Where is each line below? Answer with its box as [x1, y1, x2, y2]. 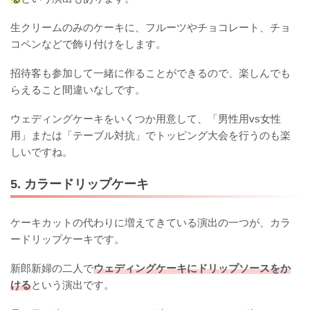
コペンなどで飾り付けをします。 [10, 38, 166, 51]
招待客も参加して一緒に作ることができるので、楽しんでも [10, 67, 291, 80]
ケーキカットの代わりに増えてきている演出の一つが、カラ [10, 216, 291, 228]
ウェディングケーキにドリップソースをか [93, 262, 291, 274]
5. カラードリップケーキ [10, 176, 149, 191]
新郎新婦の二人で [10, 262, 93, 274]
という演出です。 [31, 278, 114, 291]
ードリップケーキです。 [10, 232, 125, 245]
